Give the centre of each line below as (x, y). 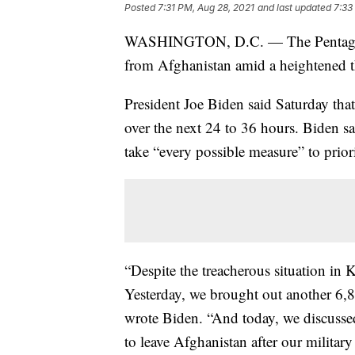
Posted (141, 8)
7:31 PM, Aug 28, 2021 (206, 8)
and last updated (294, 8)
